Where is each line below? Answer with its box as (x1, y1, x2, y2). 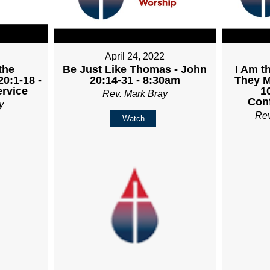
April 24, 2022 (105, 51, 165, 62)
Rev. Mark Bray (102, 89, 168, 99)
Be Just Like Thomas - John (63, 63, 207, 76)
